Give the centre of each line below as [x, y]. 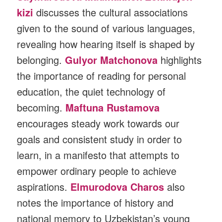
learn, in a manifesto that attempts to [98, 155]
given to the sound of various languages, [106, 28]
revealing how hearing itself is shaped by [106, 44]
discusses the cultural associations [111, 12]
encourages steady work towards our [98, 123]
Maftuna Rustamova [113, 107]
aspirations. [44, 186]
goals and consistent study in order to [100, 139]
